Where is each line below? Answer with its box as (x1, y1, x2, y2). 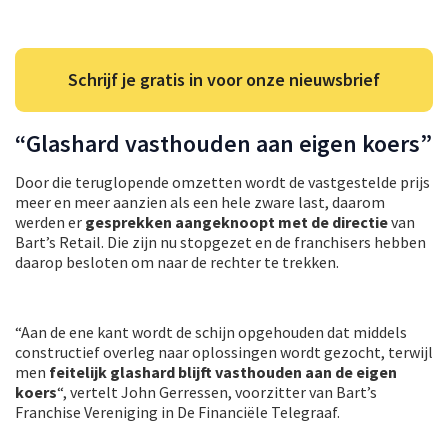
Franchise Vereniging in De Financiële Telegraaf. (15, 401, 340, 422)
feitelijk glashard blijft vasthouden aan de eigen (49, 361, 397, 382)
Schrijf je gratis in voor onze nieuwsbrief (68, 67, 380, 91)
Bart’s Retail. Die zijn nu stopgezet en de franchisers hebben (15, 231, 426, 252)
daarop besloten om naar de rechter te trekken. (15, 251, 339, 272)
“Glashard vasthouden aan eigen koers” (15, 127, 432, 159)
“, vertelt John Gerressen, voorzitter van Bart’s (57, 381, 377, 402)
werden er (15, 211, 85, 232)
